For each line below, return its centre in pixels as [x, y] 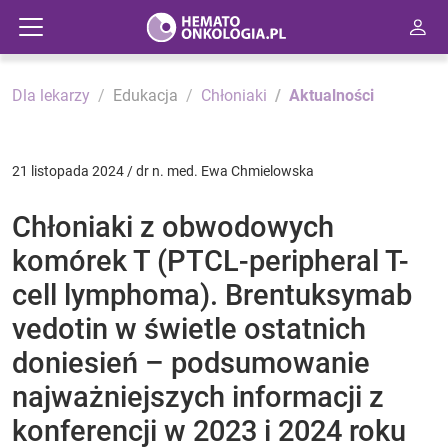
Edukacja [145, 95]
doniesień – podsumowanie [191, 363]
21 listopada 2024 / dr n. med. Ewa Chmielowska [163, 171]
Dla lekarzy [51, 95]
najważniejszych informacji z [198, 397]
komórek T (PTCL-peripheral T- [210, 261]
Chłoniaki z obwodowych [173, 227]
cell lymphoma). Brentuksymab [212, 295]
